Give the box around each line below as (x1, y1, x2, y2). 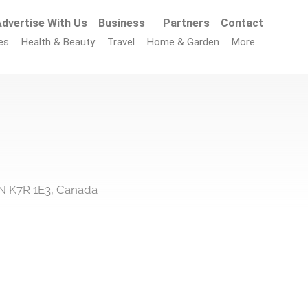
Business (98, 16, 146, 30)
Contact (221, 16, 264, 30)
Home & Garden (147, 36, 220, 48)
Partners (163, 16, 210, 30)
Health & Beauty (21, 36, 96, 48)
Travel (107, 36, 135, 48)
